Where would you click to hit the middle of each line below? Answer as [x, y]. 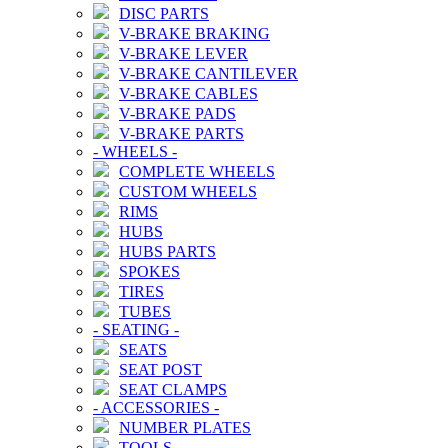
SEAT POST [160, 369]
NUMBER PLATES [185, 427]
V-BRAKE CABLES [188, 93]
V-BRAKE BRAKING [194, 33]
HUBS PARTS [167, 251]
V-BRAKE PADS [177, 113]
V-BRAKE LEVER [183, 53]
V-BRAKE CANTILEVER [208, 73]
